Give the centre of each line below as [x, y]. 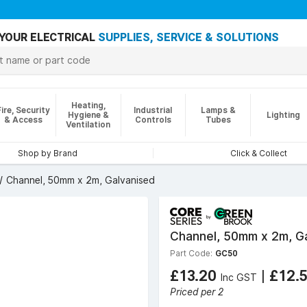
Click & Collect [259, 153]
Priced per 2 [197, 292]
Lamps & [218, 110]
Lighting [283, 115]
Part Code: [191, 253]
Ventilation [88, 124]
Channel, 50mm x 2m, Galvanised [81, 180]
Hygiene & [88, 115]
